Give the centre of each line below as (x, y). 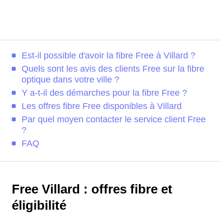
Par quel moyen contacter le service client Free (114, 119)
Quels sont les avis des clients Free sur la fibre (113, 69)
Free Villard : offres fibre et (92, 189)
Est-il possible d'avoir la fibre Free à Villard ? (109, 55)
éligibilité (39, 205)
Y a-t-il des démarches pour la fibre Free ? (104, 93)
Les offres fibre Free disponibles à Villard (102, 106)
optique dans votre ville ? (70, 80)
